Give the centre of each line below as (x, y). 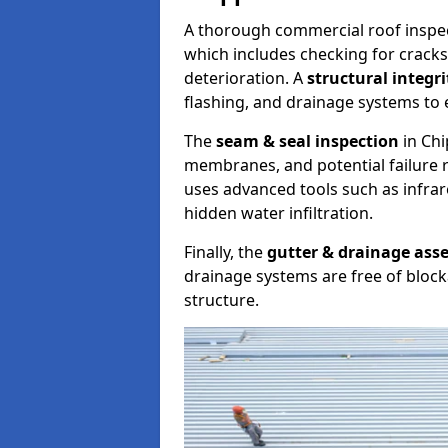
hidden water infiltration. (278, 213)
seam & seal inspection (307, 141)
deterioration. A (245, 78)
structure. (221, 300)
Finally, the (225, 252)
